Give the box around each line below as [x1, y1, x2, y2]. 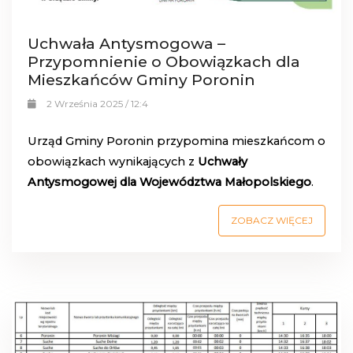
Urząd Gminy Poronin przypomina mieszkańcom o [28, 134, 325, 149]
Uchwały [198, 154, 247, 169]
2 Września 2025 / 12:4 [46, 98, 148, 110]
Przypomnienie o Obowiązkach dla [28, 52, 300, 72]
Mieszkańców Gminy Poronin [28, 70, 255, 90]
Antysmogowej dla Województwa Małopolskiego [28, 175, 311, 190]
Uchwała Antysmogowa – [28, 34, 225, 54]
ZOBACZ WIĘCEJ [231, 214, 313, 227]
